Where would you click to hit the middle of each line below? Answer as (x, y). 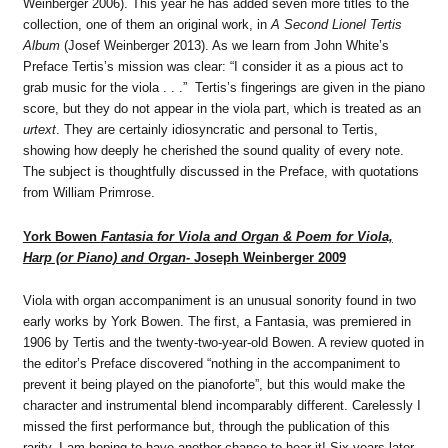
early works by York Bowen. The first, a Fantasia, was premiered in (216, 322)
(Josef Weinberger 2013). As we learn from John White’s (224, 45)
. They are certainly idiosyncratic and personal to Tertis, (216, 129)
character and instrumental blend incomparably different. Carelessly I (221, 406)
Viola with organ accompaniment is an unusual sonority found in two (219, 301)
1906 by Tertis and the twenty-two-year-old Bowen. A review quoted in (223, 343)
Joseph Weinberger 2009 (269, 257)
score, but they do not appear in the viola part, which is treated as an (221, 108)
